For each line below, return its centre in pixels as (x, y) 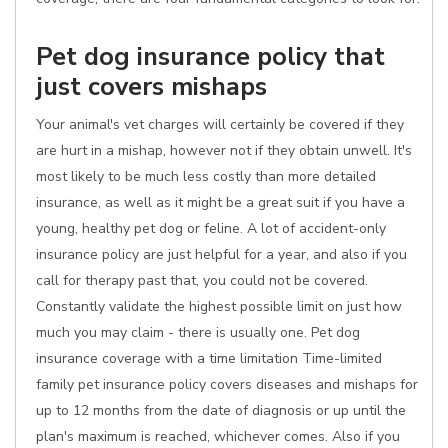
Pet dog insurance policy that (210, 56)
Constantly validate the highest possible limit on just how (219, 306)
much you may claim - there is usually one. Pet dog (198, 332)
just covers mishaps (151, 86)
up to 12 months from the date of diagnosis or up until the (221, 410)
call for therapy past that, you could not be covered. (202, 280)
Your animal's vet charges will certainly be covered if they (220, 124)
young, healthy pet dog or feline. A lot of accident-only (211, 228)
